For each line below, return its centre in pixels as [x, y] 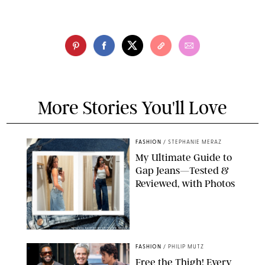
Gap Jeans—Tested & [182, 170]
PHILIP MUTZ [186, 247]
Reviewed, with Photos [185, 183]
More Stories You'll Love [132, 108]
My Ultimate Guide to [184, 157]
